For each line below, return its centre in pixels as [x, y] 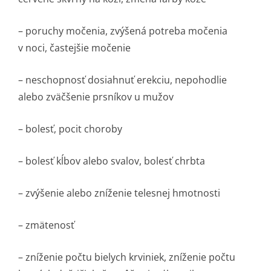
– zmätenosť [46, 225]
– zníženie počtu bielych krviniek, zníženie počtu [127, 257]
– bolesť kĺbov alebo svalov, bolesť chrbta [112, 161]
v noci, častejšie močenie [74, 48]
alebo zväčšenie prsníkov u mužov [96, 97]
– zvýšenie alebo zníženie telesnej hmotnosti [119, 193]
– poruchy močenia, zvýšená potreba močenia [123, 31]
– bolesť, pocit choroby [70, 129]
